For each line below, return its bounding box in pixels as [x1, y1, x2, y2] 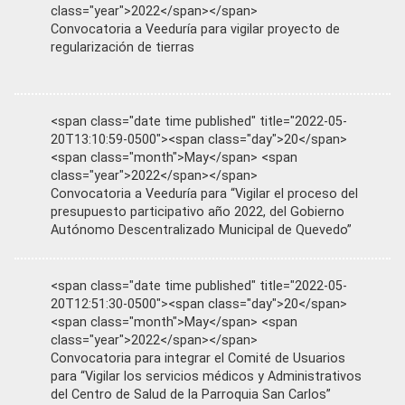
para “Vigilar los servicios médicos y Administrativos [51, 369, 362, 384]
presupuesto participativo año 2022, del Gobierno [51, 204, 344, 220]
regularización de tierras [51, 40, 194, 55]
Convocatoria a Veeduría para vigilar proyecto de [51, 22, 340, 37]
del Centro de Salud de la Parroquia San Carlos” [51, 387, 331, 402]
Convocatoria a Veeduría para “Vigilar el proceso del [51, 186, 358, 202]
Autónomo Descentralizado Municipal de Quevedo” [51, 222, 352, 238]
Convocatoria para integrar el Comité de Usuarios [51, 351, 345, 366]
